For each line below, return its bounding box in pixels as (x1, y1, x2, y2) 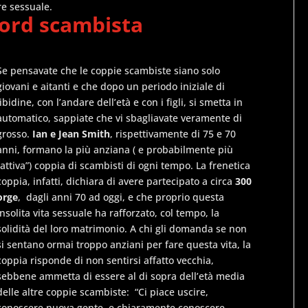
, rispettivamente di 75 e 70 (110, 126, 236, 140)
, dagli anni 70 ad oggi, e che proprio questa (18, 190, 225, 203)
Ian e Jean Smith (32, 126, 111, 140)
